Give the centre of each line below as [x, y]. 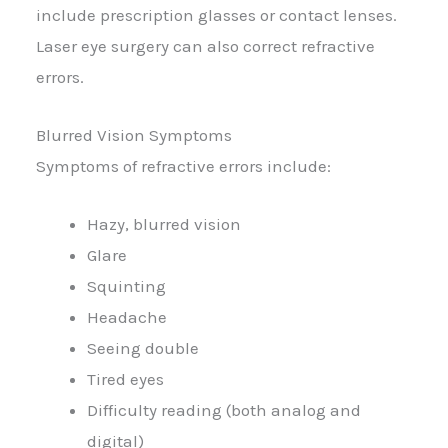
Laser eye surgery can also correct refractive [205, 45]
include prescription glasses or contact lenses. [216, 14]
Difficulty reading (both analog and [224, 410]
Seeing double [143, 348]
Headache [127, 317]
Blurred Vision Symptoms [134, 134]
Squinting [126, 286]
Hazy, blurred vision [164, 224]
